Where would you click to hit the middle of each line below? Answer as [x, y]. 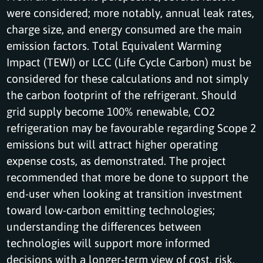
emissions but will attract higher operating [112, 144]
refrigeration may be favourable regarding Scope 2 [131, 127]
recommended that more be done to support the [128, 177]
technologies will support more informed [109, 242]
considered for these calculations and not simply [128, 78]
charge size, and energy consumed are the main [124, 29]
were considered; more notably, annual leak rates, [131, 12]
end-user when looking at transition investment [125, 193]
